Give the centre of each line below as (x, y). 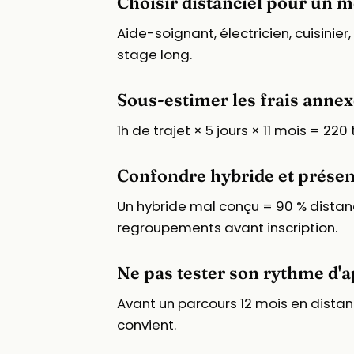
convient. (147, 324)
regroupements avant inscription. (227, 227)
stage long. (154, 55)
